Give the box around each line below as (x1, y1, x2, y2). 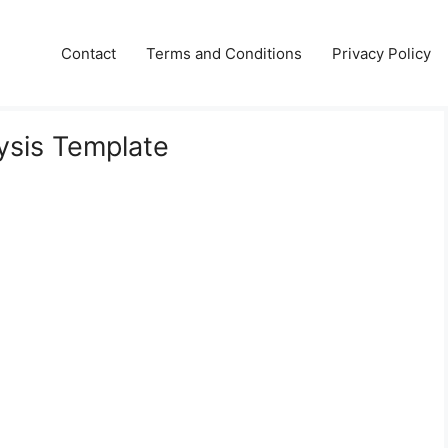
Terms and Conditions (146, 43, 302, 63)
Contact (61, 43, 116, 63)
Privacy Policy (332, 43, 431, 63)
